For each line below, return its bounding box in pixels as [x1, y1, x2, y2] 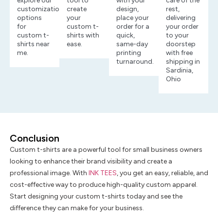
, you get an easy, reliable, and [117, 168, 208, 177]
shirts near [17, 39, 50, 48]
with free [166, 48, 193, 57]
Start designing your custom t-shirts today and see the [10, 192, 182, 200]
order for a [116, 22, 149, 31]
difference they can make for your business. [10, 203, 144, 212]
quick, [116, 31, 135, 39]
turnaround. [116, 57, 154, 66]
